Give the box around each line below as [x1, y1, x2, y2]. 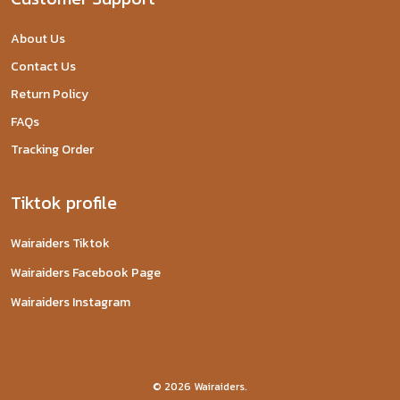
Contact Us [11, 57, 76, 76]
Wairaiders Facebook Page [11, 263, 161, 282]
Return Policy [11, 85, 88, 104]
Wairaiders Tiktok [11, 234, 110, 253]
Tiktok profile [11, 189, 117, 216]
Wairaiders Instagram [11, 293, 130, 312]
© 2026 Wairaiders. [153, 379, 247, 395]
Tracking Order [11, 140, 94, 159]
